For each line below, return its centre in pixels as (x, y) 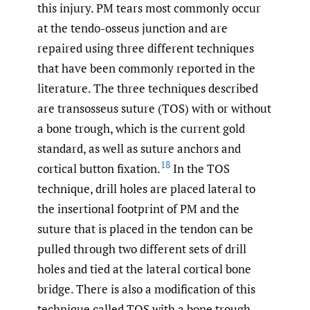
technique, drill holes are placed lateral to (146, 188)
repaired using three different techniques (146, 48)
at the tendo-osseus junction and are (133, 28)
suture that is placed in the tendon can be (145, 228)
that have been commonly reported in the (146, 68)
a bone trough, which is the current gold (141, 128)
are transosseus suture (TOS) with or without (154, 108)
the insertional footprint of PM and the (138, 208)
